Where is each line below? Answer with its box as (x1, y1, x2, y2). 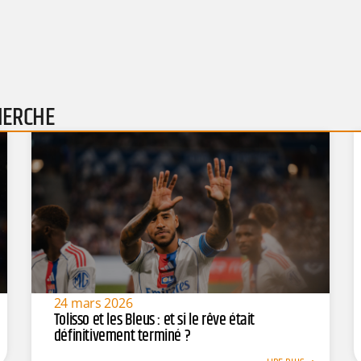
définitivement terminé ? (53, 323, 191, 349)
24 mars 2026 (53, 293, 133, 312)
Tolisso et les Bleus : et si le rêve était (53, 307, 255, 333)
